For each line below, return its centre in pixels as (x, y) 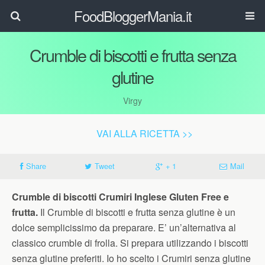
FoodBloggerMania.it (132, 16)
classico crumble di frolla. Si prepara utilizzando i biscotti (130, 243)
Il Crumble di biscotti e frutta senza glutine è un (138, 212)
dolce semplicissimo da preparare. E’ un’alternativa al (124, 227)
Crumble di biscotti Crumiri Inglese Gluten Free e (120, 197)
